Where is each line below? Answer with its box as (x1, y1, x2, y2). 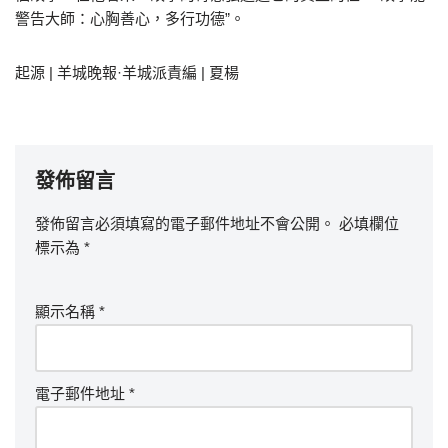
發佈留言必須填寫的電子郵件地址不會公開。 (35, 215, 335, 232)
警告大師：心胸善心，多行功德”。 (15, 10, 245, 27)
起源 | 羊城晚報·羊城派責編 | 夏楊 (15, 64, 239, 81)
